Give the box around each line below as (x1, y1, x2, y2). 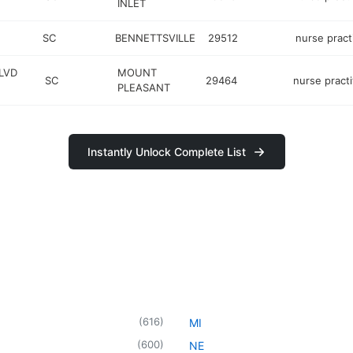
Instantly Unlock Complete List (87, 145, 246, 158)
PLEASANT (117, 81, 171, 94)
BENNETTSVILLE (115, 32, 196, 44)
